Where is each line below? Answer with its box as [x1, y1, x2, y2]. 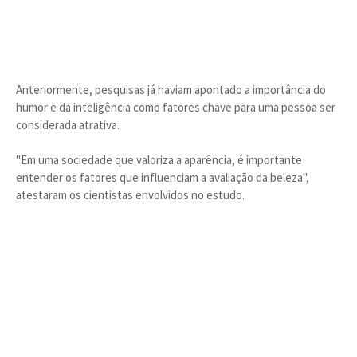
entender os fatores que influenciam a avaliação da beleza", [16, 170, 309, 185]
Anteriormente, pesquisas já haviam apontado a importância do [16, 82, 326, 97]
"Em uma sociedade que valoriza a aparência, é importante [16, 152, 302, 167]
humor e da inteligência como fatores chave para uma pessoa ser [16, 100, 335, 115]
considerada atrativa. [16, 117, 120, 132]
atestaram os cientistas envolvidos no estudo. [16, 187, 245, 202]
